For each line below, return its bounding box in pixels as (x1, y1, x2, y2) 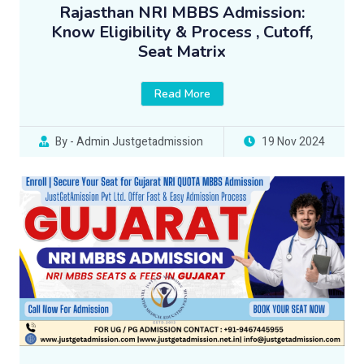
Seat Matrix (138, 40, 226, 63)
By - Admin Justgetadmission (55, 132, 204, 150)
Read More (154, 85, 210, 102)
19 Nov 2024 (261, 132, 325, 150)
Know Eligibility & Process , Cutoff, (51, 20, 313, 43)
